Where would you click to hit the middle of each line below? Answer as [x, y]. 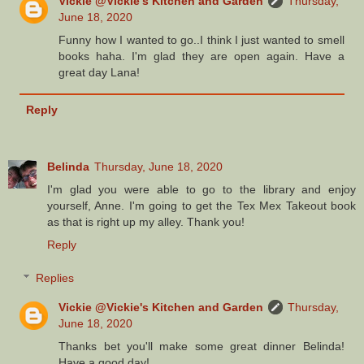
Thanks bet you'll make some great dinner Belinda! [201, 347]
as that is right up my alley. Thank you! [146, 221]
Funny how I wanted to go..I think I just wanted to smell [201, 40]
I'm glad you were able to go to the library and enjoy [201, 189]
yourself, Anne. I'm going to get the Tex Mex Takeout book [201, 205]
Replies [55, 278]
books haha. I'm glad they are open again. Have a [201, 56]
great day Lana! [100, 73]
